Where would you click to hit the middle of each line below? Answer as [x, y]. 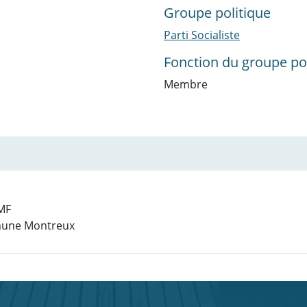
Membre [186, 84]
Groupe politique [217, 13]
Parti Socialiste [202, 35]
